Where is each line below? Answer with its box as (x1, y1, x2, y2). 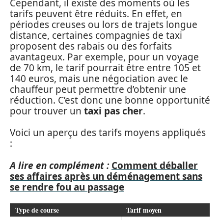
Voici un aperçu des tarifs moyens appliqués (10, 126, 206, 139)
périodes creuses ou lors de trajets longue (10, 18, 197, 31)
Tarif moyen (126, 205, 162, 215)
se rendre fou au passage (10, 180, 124, 193)
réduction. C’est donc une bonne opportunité (10, 93, 210, 107)
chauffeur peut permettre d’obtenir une (10, 82, 186, 96)
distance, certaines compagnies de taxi (10, 28, 182, 42)
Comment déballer (111, 159, 198, 172)
